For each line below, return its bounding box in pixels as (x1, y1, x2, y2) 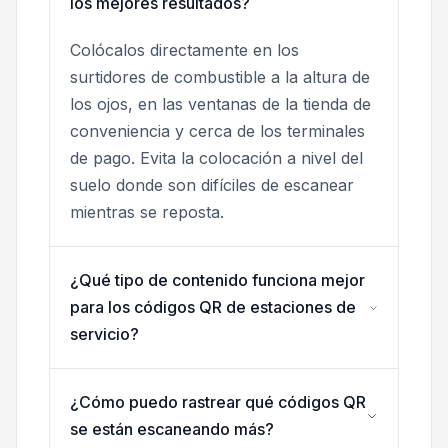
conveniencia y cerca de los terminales (70, 121, 365, 142)
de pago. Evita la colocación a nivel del (70, 148, 363, 169)
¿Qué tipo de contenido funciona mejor (70, 270, 365, 291)
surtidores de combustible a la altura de (70, 67, 370, 88)
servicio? (70, 324, 139, 345)
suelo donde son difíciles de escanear (70, 175, 354, 196)
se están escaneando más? (70, 419, 274, 440)
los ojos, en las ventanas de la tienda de (70, 94, 371, 115)
